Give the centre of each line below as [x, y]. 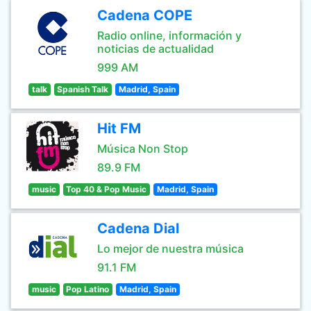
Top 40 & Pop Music [107, 189]
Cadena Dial [138, 228]
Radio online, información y [169, 35]
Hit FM [119, 128]
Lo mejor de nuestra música [170, 249]
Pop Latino [88, 289]
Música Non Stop [143, 149]
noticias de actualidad [155, 49]
